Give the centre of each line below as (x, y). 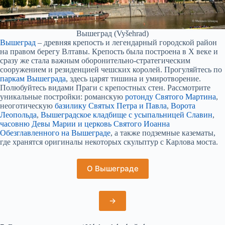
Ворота (183, 106)
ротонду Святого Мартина (171, 97)
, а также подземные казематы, (163, 133)
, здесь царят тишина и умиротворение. (133, 79)
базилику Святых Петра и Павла (111, 106)
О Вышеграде (113, 169)
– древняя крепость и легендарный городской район (126, 43)
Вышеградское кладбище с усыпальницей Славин (127, 115)
